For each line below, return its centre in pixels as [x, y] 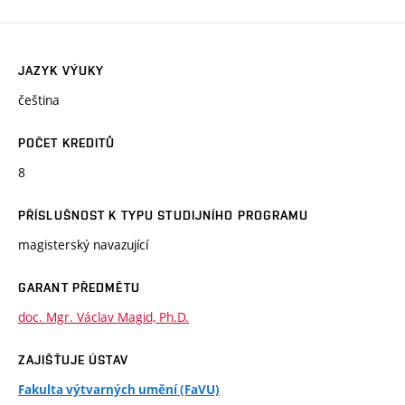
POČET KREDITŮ [67, 142]
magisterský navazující [83, 244]
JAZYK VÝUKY [61, 70]
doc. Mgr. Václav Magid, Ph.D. [104, 316]
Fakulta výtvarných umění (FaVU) [119, 389]
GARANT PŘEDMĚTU [79, 287]
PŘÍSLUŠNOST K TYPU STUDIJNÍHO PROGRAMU [164, 215]
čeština [39, 99]
